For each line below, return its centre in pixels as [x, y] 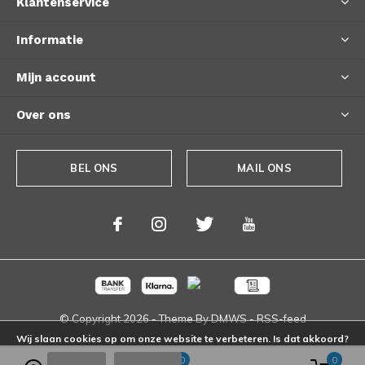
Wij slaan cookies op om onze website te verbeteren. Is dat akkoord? [182, 339]
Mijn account [56, 77]
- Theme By [180, 318]
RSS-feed [281, 318]
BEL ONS [94, 167]
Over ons [44, 114]
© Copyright [91, 318]
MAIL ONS [264, 167]
